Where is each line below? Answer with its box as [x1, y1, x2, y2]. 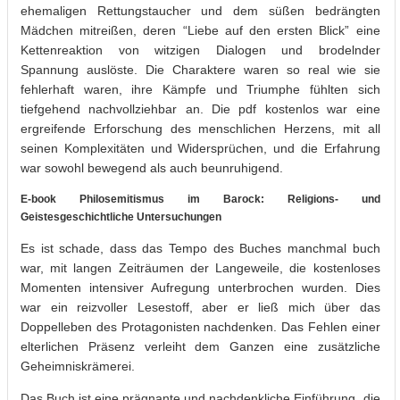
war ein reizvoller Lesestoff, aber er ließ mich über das [21, 299, 380, 314]
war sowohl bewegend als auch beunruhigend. [21, 160, 283, 175]
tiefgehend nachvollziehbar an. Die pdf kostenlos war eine [21, 101, 380, 116]
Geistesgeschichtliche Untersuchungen [21, 210, 221, 223]
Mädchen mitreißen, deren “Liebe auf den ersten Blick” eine [21, 22, 380, 37]
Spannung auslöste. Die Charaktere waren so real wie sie [21, 62, 380, 77]
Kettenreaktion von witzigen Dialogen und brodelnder [21, 42, 380, 57]
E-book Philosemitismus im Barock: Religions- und [21, 192, 380, 205]
